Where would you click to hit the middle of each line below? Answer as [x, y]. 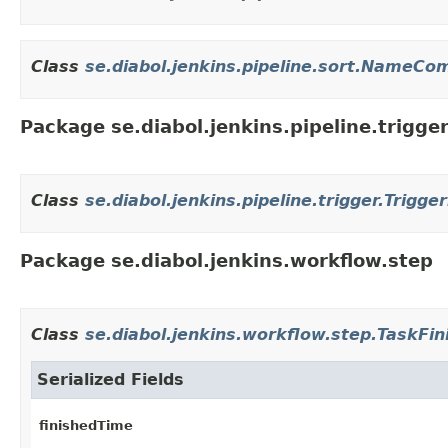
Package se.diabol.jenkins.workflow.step [226, 261]
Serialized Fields [110, 380]
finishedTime [86, 425]
